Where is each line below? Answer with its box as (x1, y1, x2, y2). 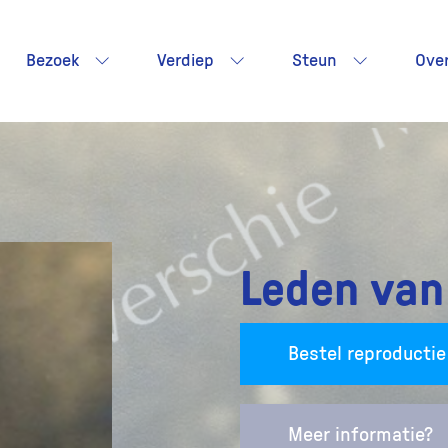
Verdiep (157, 51, 214, 70)
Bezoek (26, 51, 79, 70)
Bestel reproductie (288, 344, 446, 364)
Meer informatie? (288, 425, 433, 446)
